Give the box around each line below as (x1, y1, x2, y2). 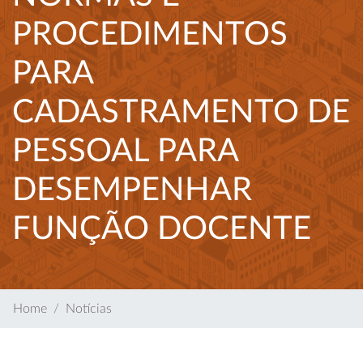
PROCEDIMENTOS (12, 19, 288, 51)
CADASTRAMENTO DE (12, 96, 350, 129)
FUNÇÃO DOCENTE (12, 213, 311, 246)
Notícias (66, 302, 112, 315)
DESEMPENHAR (12, 174, 252, 207)
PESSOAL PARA (12, 135, 238, 168)
